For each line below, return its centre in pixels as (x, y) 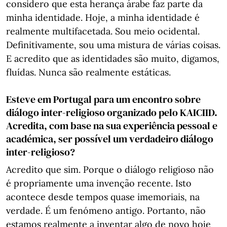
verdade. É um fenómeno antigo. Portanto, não (106, 211)
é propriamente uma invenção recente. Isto (99, 183)
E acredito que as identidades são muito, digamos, (113, 59)
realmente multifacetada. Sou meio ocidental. (103, 31)
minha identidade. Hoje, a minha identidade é (103, 17)
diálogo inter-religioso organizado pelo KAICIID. (112, 112)
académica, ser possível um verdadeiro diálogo (110, 139)
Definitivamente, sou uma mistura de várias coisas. (113, 45)
